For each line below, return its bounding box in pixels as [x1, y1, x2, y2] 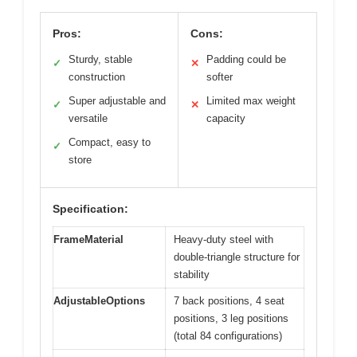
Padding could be [206, 53, 286, 66]
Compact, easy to [69, 136, 151, 149]
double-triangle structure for [174, 251, 300, 264]
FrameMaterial [53, 233, 124, 246]
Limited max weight [206, 95, 296, 108]
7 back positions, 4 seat [174, 295, 284, 308]
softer [206, 71, 233, 84]
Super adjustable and [69, 95, 166, 108]
